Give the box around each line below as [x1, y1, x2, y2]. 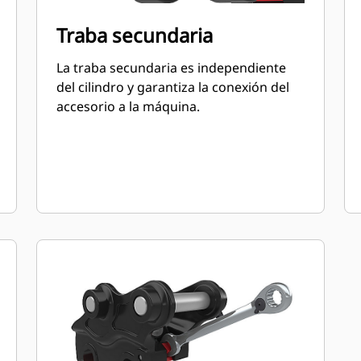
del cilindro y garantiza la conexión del [56, 78, 290, 96]
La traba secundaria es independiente [56, 59, 287, 77]
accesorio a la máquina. [56, 98, 201, 115]
